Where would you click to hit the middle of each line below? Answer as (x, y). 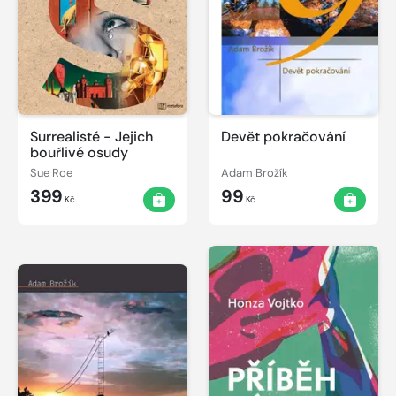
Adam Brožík (255, 172)
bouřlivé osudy (79, 152)
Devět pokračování (283, 136)
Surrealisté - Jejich (91, 136)
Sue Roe (51, 172)
